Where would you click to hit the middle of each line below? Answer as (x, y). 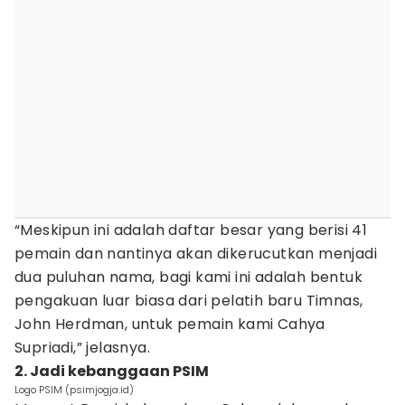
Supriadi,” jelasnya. (82, 348)
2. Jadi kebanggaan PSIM (112, 371)
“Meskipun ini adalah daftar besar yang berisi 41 (191, 230)
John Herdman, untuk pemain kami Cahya (170, 324)
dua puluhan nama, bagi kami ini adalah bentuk (188, 277)
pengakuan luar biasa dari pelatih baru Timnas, (189, 301)
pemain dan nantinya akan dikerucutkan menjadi (196, 254)
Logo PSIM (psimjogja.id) (74, 390)
